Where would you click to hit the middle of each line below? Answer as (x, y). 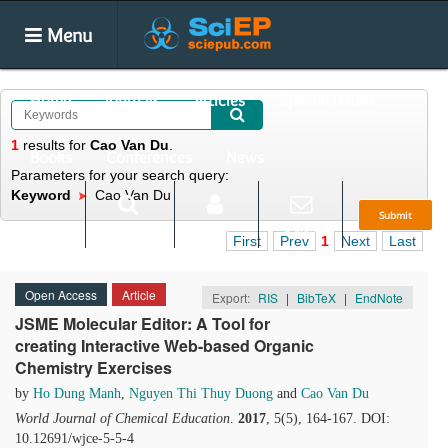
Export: (232, 297)
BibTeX (316, 297)
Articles (219, 100)
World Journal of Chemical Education (122, 418)
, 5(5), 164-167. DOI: (328, 418)
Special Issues (327, 100)
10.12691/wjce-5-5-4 (74, 438)
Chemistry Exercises (93, 367)
